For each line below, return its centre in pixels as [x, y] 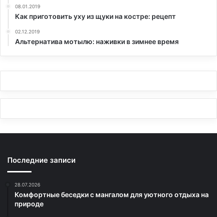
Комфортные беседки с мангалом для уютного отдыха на [112, 194]
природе [29, 203]
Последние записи [41, 160]
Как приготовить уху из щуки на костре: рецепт [95, 16]
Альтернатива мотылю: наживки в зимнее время [97, 41]
